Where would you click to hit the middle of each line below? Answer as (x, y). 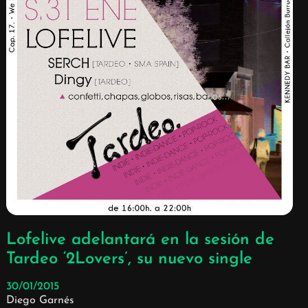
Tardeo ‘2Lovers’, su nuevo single (129, 260)
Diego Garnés (40, 301)
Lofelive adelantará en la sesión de (140, 240)
